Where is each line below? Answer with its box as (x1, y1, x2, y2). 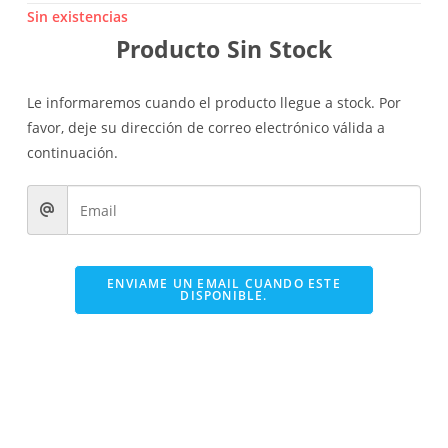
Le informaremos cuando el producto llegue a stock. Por (26, 93, 401, 113)
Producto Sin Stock (116, 33, 332, 66)
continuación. (26, 143, 118, 163)
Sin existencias (26, 7, 128, 27)
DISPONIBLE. (180, 287, 268, 305)
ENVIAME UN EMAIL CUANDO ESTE (107, 275, 341, 293)
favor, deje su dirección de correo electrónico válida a (26, 118, 385, 138)
